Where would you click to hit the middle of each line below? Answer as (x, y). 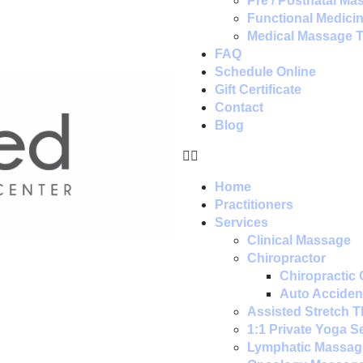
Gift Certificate (258, 90)
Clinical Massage (299, 240)
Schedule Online (265, 72)
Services (241, 222)
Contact (239, 107)
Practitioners (254, 205)
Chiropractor (286, 258)
